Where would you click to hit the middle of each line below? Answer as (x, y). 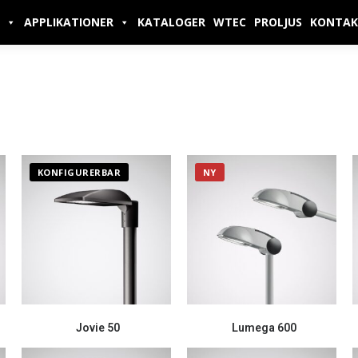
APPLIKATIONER (69, 22)
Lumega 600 (264, 328)
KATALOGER (171, 22)
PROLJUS (278, 22)
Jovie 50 (98, 328)
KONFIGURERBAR (79, 172)
